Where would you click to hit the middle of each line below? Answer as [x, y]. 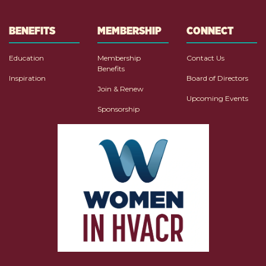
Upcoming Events [217, 99]
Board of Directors [217, 78]
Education [26, 58]
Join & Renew [121, 89]
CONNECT [210, 31]
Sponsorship [119, 109]
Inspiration [27, 78]
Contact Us [205, 58]
